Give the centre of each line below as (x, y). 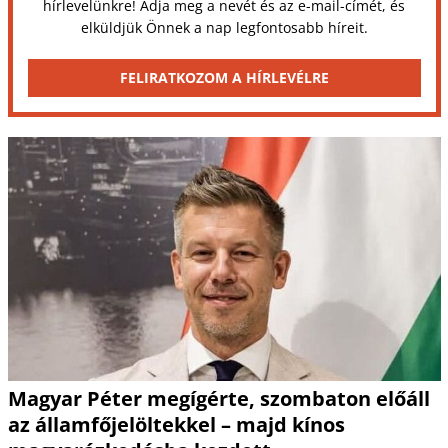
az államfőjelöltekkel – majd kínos (176, 425)
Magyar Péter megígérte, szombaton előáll (218, 399)
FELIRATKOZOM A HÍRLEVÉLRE (224, 78)
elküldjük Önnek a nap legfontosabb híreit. (224, 28)
